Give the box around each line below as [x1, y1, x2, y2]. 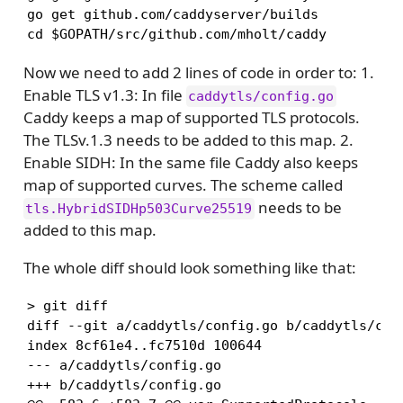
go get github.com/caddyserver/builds [26, 5, 318, 22]
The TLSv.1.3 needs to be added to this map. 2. [22, 130, 354, 151]
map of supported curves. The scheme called [22, 175, 343, 196]
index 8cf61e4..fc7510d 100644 [26, 337, 262, 354]
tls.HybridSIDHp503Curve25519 [25, 201, 253, 218]
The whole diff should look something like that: [22, 257, 356, 279]
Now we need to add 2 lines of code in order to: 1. [22, 62, 374, 84]
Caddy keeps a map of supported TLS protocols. [22, 107, 360, 129]
